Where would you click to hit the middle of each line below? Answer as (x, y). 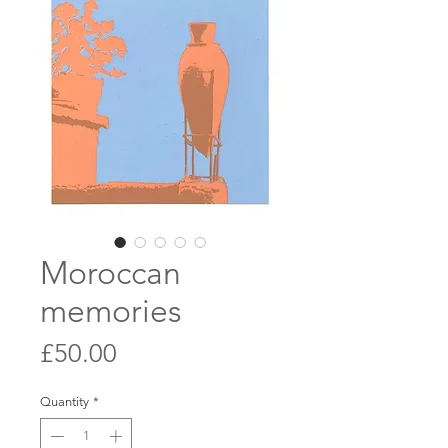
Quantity (64, 402)
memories (111, 311)
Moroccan (110, 273)
